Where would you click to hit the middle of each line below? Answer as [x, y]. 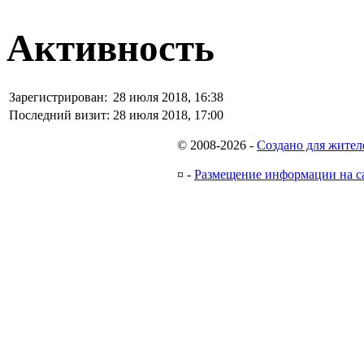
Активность [110, 48]
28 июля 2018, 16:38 [168, 97]
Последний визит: [59, 115]
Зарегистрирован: [58, 97]
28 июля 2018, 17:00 [168, 115]
